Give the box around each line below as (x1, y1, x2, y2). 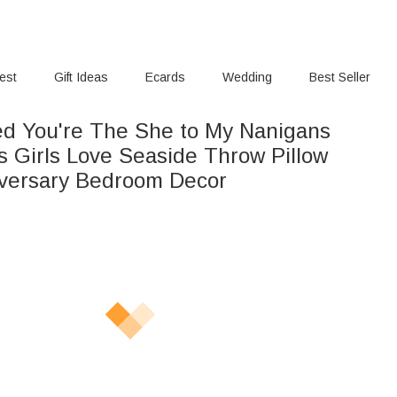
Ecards (145, 70, 186, 84)
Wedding (222, 70, 272, 84)
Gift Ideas (54, 70, 109, 84)
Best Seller (308, 70, 370, 84)
